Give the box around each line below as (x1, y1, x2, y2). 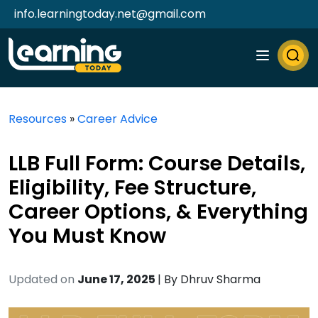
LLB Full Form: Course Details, (9, 149, 305, 177)
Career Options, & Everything (9, 197, 308, 226)
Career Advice (77, 111, 158, 127)
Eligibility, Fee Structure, (9, 173, 256, 202)
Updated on (9, 271, 75, 287)
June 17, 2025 (77, 271, 158, 287)
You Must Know (9, 221, 166, 250)
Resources (9, 111, 67, 127)
